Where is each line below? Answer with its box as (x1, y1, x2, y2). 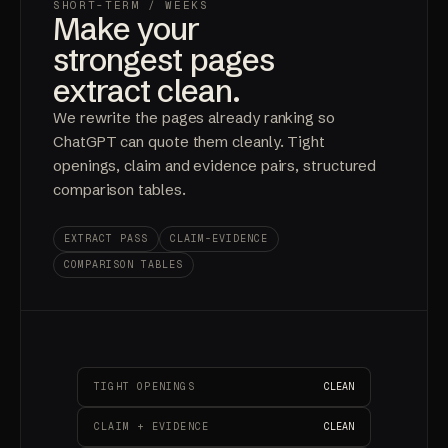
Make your (53, 9, 200, 48)
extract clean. (53, 71, 240, 110)
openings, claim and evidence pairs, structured (53, 156, 377, 175)
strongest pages (53, 40, 274, 79)
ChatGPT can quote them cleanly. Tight (53, 132, 326, 151)
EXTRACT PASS (64, 232, 148, 245)
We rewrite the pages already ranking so (53, 108, 335, 127)
